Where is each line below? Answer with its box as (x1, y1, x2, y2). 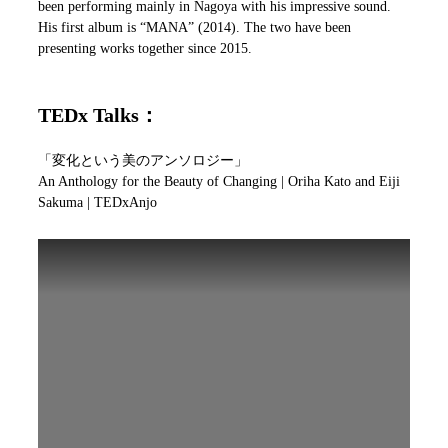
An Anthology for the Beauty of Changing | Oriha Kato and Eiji (38, 173, 400, 189)
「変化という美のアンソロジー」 (38, 152, 248, 168)
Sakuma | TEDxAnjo (38, 194, 157, 210)
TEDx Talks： (38, 103, 159, 126)
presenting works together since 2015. (38, 40, 252, 56)
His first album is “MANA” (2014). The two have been (38, 19, 351, 35)
